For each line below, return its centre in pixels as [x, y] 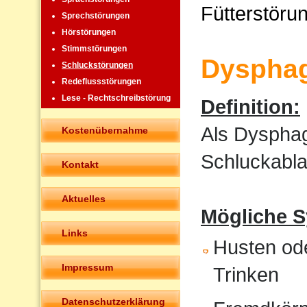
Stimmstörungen [94, 49]
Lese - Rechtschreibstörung [116, 98]
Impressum [87, 267]
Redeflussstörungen [101, 82]
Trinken [246, 275]
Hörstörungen [89, 33]
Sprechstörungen [96, 16]
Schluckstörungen [97, 65]
